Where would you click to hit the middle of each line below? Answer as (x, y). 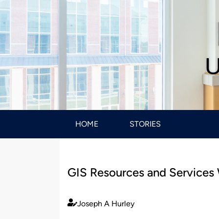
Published (84, 209)
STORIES (145, 124)
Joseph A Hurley (106, 203)
